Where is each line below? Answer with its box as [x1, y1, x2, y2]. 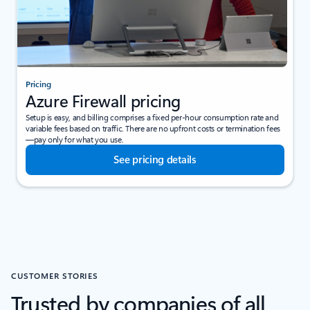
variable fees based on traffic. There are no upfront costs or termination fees [26, 122, 280, 134]
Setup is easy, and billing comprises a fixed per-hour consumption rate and [26, 111, 279, 123]
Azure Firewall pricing [26, 89, 181, 112]
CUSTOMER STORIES [11, 270, 99, 282]
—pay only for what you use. [26, 134, 124, 145]
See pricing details [113, 152, 197, 167]
